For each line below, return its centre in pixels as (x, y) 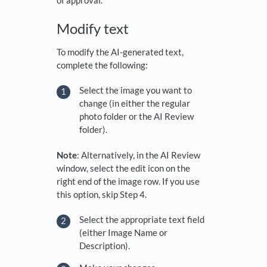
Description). (105, 246)
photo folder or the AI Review (136, 116)
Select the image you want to (136, 90)
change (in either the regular (135, 103)
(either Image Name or (123, 232)
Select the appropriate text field (142, 219)
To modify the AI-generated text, (120, 52)
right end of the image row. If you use (128, 181)
